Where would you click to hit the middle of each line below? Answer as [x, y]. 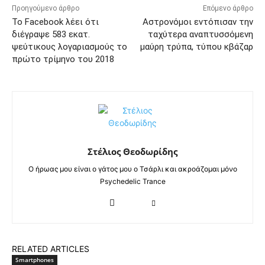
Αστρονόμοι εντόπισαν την [198, 22]
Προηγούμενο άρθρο [46, 9]
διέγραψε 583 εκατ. [51, 35]
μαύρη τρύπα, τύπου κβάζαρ [196, 47]
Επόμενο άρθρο [228, 9]
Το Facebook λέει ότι [55, 22]
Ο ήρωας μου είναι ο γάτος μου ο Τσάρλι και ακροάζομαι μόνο [132, 169]
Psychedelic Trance [132, 182]
